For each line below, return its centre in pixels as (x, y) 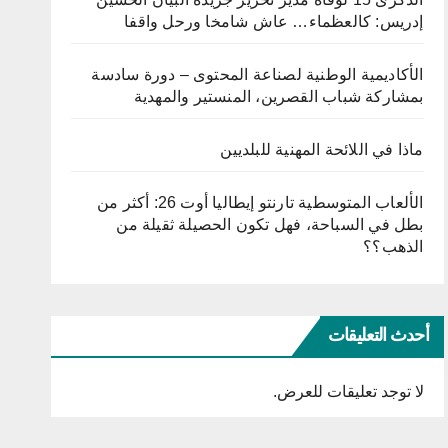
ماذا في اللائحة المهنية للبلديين (322, 150)
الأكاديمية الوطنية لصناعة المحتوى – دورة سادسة (257, 75)
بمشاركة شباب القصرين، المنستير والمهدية (278, 97)
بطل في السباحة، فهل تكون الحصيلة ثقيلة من (270, 225)
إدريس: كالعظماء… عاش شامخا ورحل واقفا (274, 22)
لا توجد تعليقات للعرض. (348, 392)
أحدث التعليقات (378, 335)
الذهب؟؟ (393, 247)
